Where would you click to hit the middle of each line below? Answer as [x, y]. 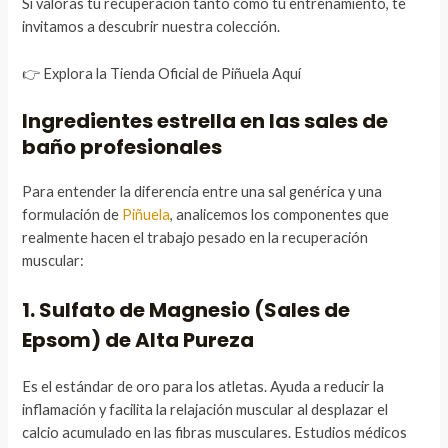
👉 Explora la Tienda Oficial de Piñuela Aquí [162, 73]
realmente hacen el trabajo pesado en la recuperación [195, 237]
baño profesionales [122, 146]
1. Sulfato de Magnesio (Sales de [186, 310]
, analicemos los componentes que [280, 214]
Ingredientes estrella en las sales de [205, 120]
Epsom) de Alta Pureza [138, 340]
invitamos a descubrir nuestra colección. [151, 27]
